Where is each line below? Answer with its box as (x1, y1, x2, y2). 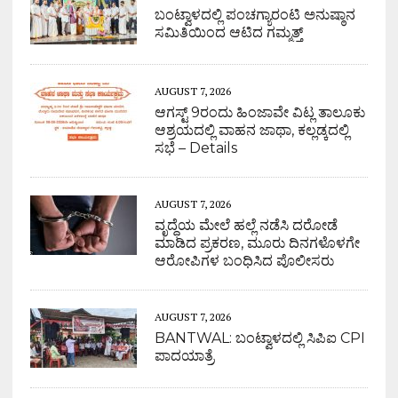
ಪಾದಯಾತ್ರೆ (154, 347, 214, 365)
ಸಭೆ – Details (154, 139, 237, 157)
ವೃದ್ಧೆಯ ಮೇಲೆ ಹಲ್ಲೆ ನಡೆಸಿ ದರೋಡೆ (154, 217, 338, 235)
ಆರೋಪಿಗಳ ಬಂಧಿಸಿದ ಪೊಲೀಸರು (154, 252, 334, 270)
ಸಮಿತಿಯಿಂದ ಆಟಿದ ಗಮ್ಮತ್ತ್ (154, 24, 303, 42)
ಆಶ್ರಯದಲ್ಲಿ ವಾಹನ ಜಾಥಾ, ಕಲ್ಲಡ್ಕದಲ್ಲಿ (154, 122, 349, 139)
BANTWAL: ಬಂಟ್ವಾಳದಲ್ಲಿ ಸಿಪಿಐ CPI (154, 330, 365, 347)
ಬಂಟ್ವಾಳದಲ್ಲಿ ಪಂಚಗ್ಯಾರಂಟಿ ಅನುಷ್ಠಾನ (154, 6, 355, 24)
